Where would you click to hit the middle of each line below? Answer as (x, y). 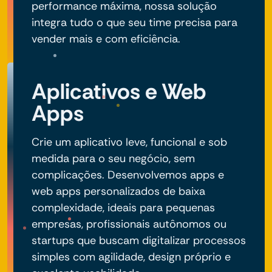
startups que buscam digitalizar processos (139, 240)
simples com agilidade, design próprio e (131, 257)
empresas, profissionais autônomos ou (129, 224)
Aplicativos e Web (119, 91)
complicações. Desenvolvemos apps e (128, 175)
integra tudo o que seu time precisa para (134, 22)
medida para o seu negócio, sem (113, 158)
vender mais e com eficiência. (106, 39)
